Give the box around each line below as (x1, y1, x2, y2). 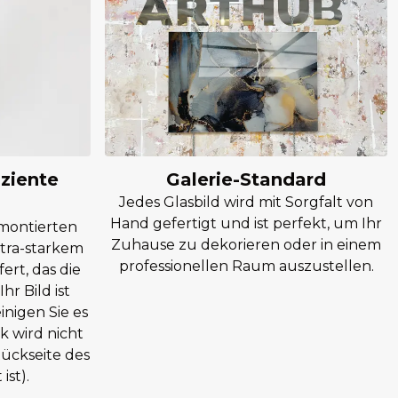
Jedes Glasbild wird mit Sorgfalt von (119, 194, 373, 211)
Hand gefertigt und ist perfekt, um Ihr (110, 215, 382, 232)
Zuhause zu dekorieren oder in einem (111, 236, 381, 253)
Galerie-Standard (166, 169, 326, 190)
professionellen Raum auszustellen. (118, 258, 374, 275)
